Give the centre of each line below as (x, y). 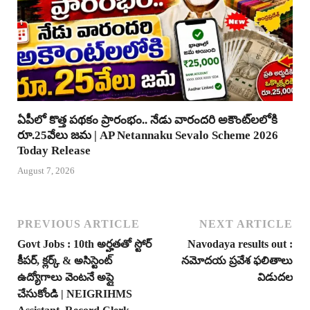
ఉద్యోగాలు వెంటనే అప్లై (65, 277)
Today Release (54, 150)
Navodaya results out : (240, 244)
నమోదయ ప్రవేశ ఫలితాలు (237, 261)
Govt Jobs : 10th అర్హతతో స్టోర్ (84, 244)
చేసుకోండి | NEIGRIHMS (75, 294)
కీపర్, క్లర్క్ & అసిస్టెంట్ (65, 261)
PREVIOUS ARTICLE (79, 224)
